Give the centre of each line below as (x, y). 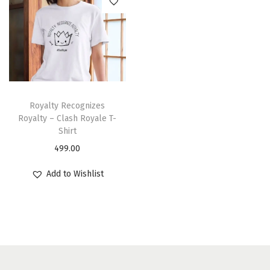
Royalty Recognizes (67, 105)
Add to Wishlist (75, 174)
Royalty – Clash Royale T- (67, 118)
